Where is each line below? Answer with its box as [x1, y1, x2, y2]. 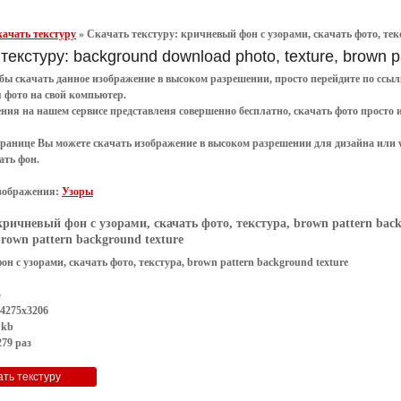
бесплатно [239, 104, 288, 117]
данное [54, 72, 92, 85]
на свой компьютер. [28, 88, 129, 101]
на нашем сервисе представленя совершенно [20, 104, 239, 117]
